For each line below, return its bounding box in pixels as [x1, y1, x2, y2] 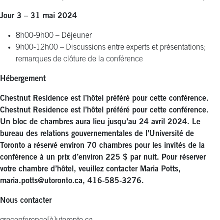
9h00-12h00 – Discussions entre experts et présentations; [16, 43, 206, 52]
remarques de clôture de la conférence [16, 55, 143, 63]
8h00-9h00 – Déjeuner [16, 31, 92, 40]
